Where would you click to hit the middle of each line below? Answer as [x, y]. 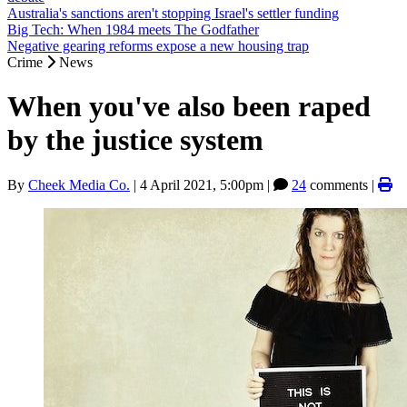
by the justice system [135, 140]
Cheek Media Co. [79, 184]
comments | [342, 184]
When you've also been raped [189, 107]
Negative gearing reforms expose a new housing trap [158, 46]
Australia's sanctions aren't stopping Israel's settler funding [173, 13]
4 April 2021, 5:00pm [202, 184]
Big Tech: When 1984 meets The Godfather [133, 30]
